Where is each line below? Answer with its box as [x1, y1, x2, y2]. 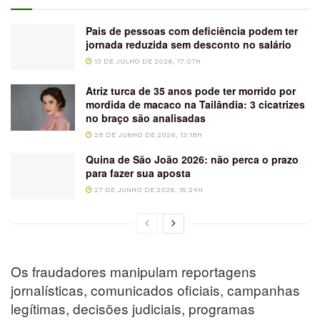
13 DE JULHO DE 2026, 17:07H [92, 56, 201, 65]
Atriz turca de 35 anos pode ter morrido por [86, 84, 296, 99]
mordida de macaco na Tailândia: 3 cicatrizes [86, 97, 305, 112]
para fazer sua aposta [86, 166, 191, 181]
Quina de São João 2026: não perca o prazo [86, 152, 299, 167]
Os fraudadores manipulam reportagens [11, 261, 256, 281]
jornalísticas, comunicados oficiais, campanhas [11, 279, 300, 299]
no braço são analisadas [86, 111, 206, 126]
